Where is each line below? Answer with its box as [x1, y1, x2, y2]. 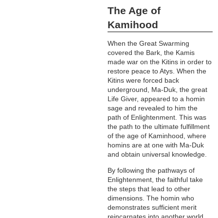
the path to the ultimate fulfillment [108, 123, 210, 131]
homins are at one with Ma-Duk [108, 141, 204, 149]
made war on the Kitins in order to [108, 58, 212, 66]
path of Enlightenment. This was [108, 113, 207, 122]
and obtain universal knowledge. [108, 150, 207, 159]
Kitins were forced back [108, 76, 180, 85]
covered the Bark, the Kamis [108, 49, 195, 57]
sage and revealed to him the [108, 104, 198, 112]
